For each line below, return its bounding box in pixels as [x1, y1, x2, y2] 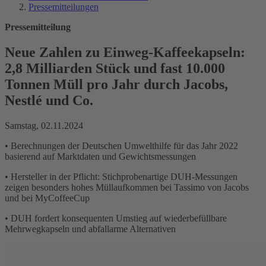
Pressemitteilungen [28, 2, 99, 12]
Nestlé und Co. [5, 92, 93, 108]
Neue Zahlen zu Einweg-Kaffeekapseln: [5, 44, 245, 60]
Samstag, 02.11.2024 [5, 120, 83, 131]
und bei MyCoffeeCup [5, 192, 90, 203]
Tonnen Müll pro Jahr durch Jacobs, [5, 76, 228, 92]
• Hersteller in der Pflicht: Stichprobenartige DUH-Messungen [5, 171, 237, 182]
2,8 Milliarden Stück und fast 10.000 [5, 60, 225, 76]
